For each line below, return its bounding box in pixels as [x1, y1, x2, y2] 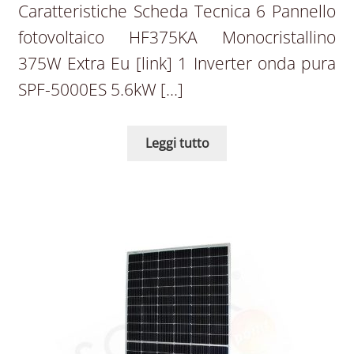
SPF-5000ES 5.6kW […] [17, 77, 183, 100]
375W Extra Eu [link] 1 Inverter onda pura [17, 51, 337, 74]
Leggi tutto [145, 134, 209, 152]
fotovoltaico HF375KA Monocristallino [17, 25, 337, 48]
